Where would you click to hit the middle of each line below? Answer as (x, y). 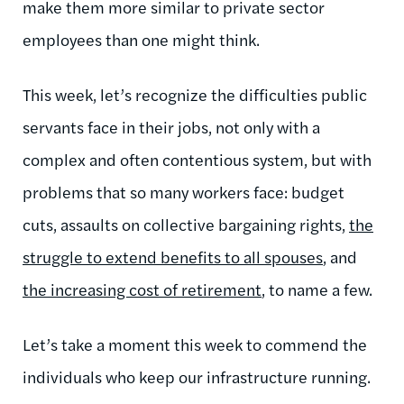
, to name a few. (317, 289)
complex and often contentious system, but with (197, 159)
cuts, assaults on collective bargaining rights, (186, 224)
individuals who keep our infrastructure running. (197, 376)
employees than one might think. (141, 39)
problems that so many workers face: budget (184, 191)
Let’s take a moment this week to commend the (195, 344)
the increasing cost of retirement (142, 289)
